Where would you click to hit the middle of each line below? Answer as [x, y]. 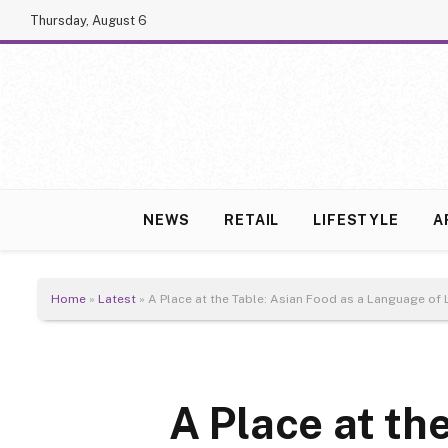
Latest [117, 299]
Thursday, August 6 [88, 20]
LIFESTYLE [356, 220]
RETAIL [252, 220]
